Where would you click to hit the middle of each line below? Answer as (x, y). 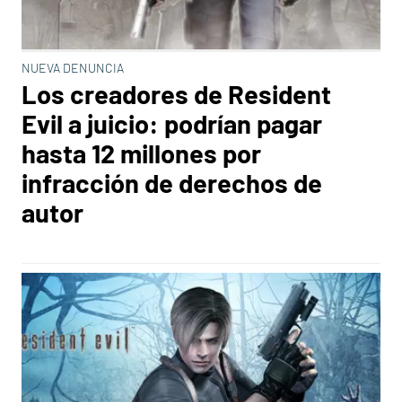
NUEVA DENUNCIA (73, 68)
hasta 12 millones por (141, 153)
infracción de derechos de (172, 183)
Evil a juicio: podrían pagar (172, 123)
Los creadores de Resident (176, 94)
